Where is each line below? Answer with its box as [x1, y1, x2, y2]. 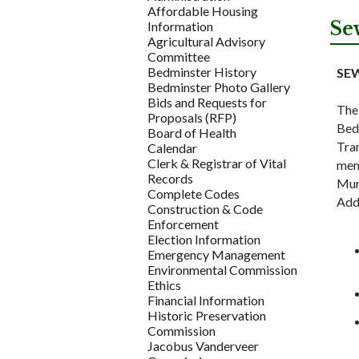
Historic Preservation [147, 308, 267, 324]
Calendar [147, 140, 198, 156]
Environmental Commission [147, 262, 298, 278]
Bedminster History [147, 64, 257, 80]
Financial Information [147, 292, 265, 309]
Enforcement [147, 216, 220, 232]
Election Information [147, 232, 261, 248]
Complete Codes [147, 186, 240, 202]
